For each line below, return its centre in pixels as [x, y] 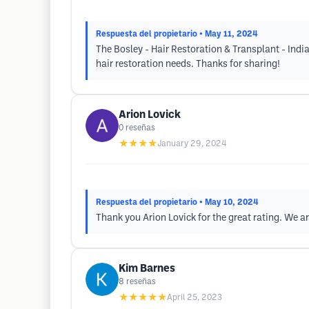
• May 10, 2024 [229, 202]
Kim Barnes [147, 269]
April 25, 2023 [195, 298]
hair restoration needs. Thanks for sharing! [188, 64]
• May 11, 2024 [229, 34]
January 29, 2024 [192, 144]
